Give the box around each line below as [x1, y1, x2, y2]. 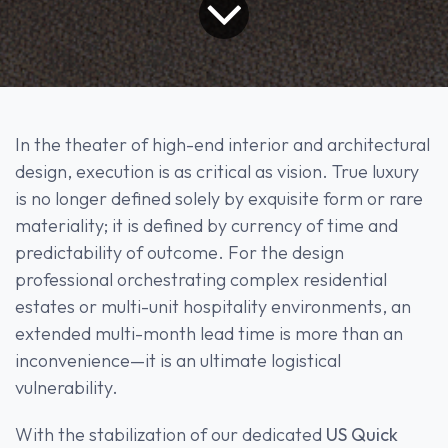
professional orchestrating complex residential [15, 267, 387, 291]
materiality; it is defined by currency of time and [15, 213, 398, 237]
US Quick [326, 422, 398, 446]
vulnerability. [15, 375, 118, 399]
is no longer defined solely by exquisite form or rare [15, 186, 423, 210]
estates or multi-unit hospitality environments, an [15, 294, 411, 318]
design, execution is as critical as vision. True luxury [15, 159, 419, 183]
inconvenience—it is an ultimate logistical [15, 348, 341, 372]
